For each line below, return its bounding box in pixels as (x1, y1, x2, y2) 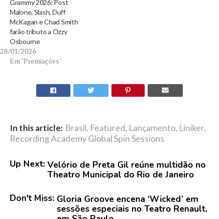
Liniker (179, 122, 204, 133)
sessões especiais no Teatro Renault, (57, 202, 207, 215)
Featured (90, 122, 125, 133)
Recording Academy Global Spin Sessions (10, 133, 164, 144)
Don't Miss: (10, 192, 54, 204)
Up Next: (10, 157, 45, 170)
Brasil (65, 122, 87, 133)
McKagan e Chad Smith (10, 17, 78, 26)
